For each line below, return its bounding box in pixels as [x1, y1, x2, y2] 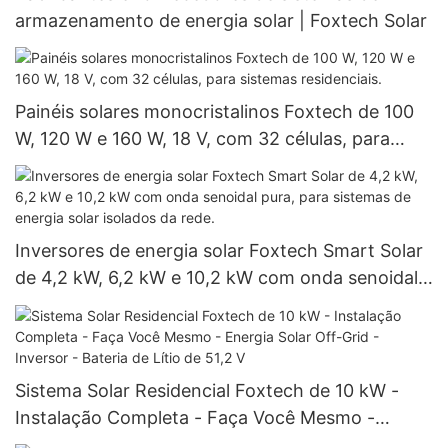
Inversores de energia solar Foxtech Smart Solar [15, 240, 423, 262]
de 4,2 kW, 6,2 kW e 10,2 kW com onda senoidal [15, 267, 418, 289]
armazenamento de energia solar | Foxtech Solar [15, 9, 427, 31]
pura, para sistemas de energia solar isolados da [15, 294, 420, 316]
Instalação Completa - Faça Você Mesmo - [15, 406, 375, 428]
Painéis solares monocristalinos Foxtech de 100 [15, 100, 414, 122]
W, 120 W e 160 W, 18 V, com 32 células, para [15, 127, 390, 149]
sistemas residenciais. [15, 154, 198, 176]
